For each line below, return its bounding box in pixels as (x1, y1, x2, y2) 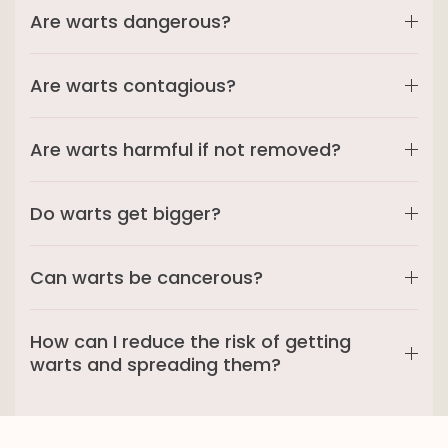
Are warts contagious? (30, 73, 236, 99)
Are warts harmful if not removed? (30, 137, 341, 163)
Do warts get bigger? (30, 201, 221, 227)
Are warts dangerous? (30, 9, 231, 35)
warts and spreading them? (30, 352, 281, 378)
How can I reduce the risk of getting (30, 329, 351, 355)
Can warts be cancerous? (30, 265, 263, 291)
